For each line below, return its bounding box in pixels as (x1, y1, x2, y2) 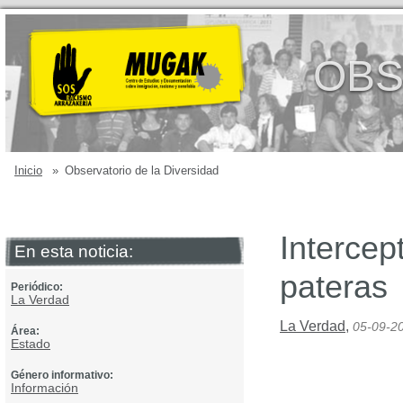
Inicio (14, 164, 42, 177)
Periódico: (11, 281, 63, 293)
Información (11, 381, 78, 395)
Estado (11, 336, 50, 351)
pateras (280, 268, 388, 305)
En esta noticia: (14, 242, 133, 261)
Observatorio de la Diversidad (65, 164, 219, 177)
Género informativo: (11, 369, 113, 381)
